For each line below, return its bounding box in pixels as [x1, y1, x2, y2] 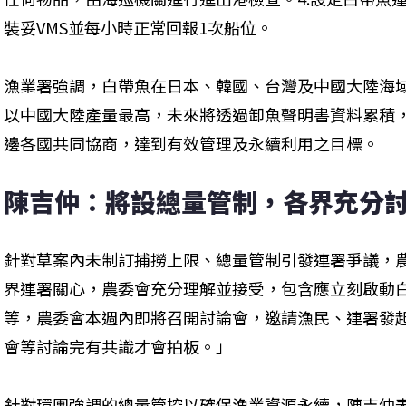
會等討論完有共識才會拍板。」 [4, 334, 232, 358]
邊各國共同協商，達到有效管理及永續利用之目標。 [4, 131, 379, 155]
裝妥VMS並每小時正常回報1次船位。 [4, 15, 273, 39]
